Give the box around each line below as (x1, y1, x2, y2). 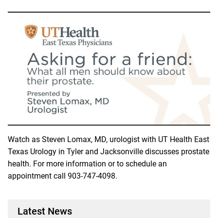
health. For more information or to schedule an (8, 159, 167, 168)
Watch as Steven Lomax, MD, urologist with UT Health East (8, 134, 209, 144)
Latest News (18, 205, 72, 217)
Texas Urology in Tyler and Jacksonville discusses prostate (8, 146, 209, 156)
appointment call (8, 171, 68, 181)
